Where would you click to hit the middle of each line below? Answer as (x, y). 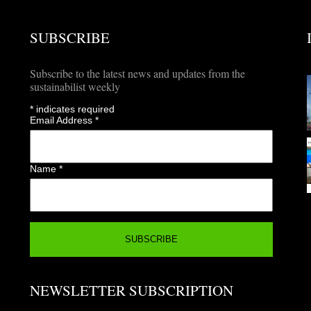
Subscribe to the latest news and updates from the (137, 73)
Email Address (62, 120)
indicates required (74, 109)
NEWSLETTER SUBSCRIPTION (131, 290)
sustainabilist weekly (75, 86)
